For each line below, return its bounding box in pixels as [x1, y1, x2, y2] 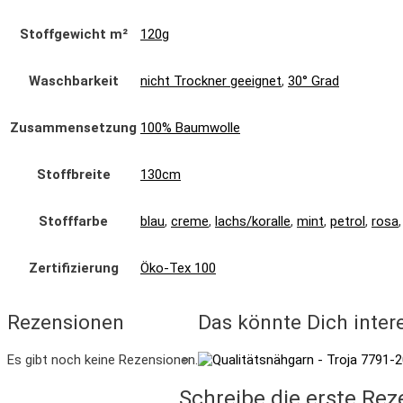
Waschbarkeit [28, 73, 119, 90]
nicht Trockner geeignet [140, 73, 282, 90]
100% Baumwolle [140, 120, 240, 137]
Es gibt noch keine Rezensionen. [7, 351, 198, 368]
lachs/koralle [215, 213, 291, 230]
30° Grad [288, 73, 339, 90]
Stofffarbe [39, 213, 108, 230]
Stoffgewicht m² [19, 26, 128, 43]
